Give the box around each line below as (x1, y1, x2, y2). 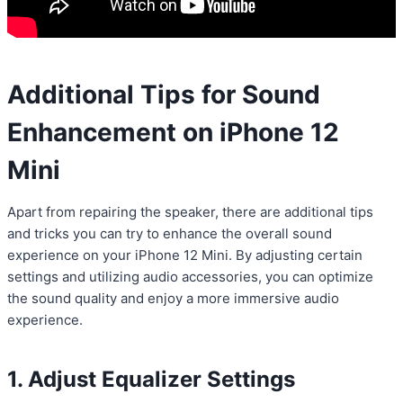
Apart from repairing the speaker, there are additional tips (7, 203, 373, 221)
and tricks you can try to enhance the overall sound (7, 225, 332, 243)
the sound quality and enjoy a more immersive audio (7, 290, 339, 308)
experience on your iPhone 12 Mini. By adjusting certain (7, 246, 363, 264)
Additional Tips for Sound (7, 79, 320, 111)
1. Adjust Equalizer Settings (7, 366, 295, 393)
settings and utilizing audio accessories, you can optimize (7, 268, 373, 286)
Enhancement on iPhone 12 (7, 117, 339, 148)
